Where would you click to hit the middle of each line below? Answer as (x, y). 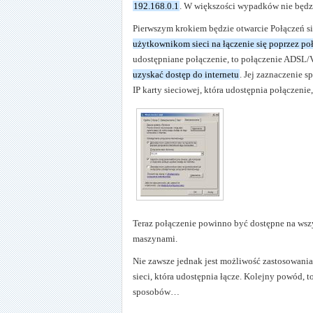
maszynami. (155, 238)
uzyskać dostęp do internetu (186, 74)
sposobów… (156, 291)
